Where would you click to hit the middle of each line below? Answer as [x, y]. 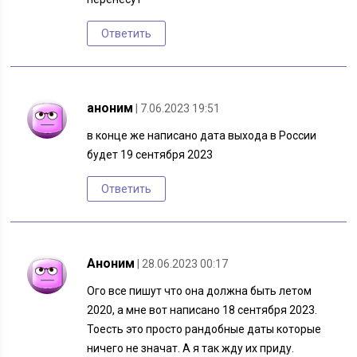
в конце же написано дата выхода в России [202, 136]
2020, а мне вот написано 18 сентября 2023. [202, 310]
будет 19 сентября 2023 [150, 155]
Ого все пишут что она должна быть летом [200, 291]
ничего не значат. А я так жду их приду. [191, 349]
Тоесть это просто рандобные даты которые [204, 330]
